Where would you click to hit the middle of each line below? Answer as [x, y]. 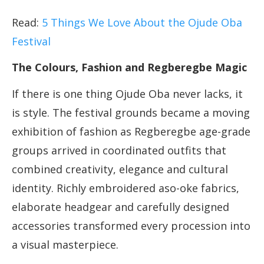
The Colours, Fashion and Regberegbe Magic [129, 67]
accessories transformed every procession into [131, 226]
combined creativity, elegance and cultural [120, 169]
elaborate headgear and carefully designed [121, 207]
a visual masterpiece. [65, 245]
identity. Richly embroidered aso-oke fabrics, [126, 188]
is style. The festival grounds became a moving [131, 113]
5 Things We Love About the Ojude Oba [142, 23]
